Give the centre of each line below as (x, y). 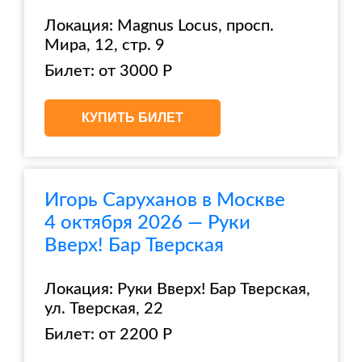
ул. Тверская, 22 (104, 309)
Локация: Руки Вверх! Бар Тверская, (177, 289)
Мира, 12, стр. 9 (105, 45)
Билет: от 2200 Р (108, 335)
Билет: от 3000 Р (108, 71)
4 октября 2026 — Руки (147, 223)
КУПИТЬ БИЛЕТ (133, 118)
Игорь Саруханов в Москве (165, 200)
